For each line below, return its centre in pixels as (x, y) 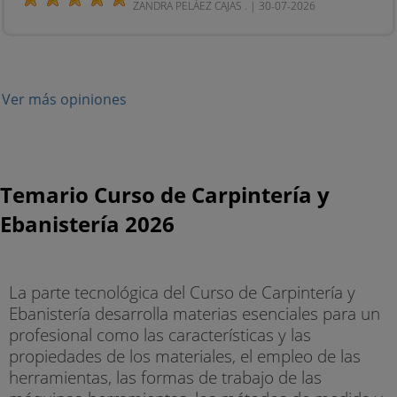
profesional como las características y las (160, 334)
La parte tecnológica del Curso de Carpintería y (182, 292)
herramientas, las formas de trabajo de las (165, 377)
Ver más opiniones (64, 99)
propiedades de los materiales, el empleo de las (185, 355)
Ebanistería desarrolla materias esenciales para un (195, 313)
